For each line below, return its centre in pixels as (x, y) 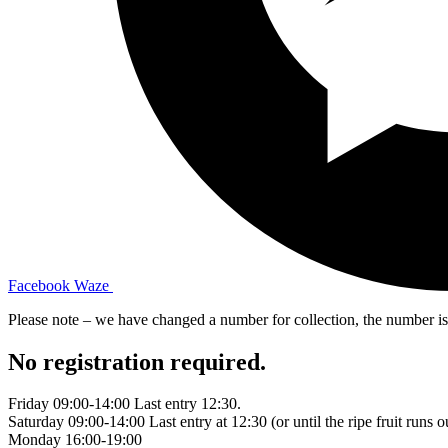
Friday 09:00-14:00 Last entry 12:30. (124, 404)
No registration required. (137, 361)
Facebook (39, 285)
